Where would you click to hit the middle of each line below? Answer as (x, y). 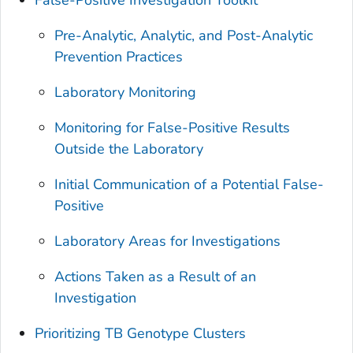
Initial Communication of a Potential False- (190, 184)
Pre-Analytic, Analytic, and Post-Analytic (184, 35)
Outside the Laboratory (129, 149)
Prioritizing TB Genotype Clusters (141, 333)
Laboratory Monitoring (126, 92)
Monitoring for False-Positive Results (173, 127)
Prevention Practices (119, 56)
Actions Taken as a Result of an (156, 276)
